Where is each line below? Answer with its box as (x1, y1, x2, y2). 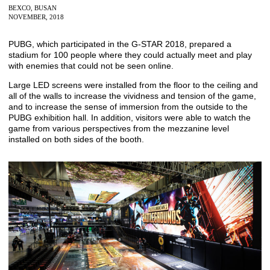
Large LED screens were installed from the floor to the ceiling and (8, 80, 258, 90)
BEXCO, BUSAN (8, 4, 57, 12)
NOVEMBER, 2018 (8, 13, 64, 21)
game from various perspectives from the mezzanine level (8, 124, 229, 134)
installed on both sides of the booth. (8, 134, 144, 145)
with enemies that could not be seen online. (8, 61, 176, 71)
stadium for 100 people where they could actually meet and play (8, 50, 252, 60)
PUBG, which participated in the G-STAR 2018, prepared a (8, 39, 231, 49)
